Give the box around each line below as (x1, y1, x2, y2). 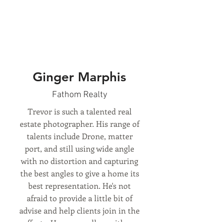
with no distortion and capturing (21, 156, 138, 166)
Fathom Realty (52, 90, 107, 100)
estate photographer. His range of (20, 118, 139, 129)
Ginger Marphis (32, 69, 126, 85)
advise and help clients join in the (19, 205, 140, 216)
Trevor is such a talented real (27, 106, 132, 116)
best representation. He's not (28, 180, 131, 191)
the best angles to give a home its (20, 168, 139, 178)
